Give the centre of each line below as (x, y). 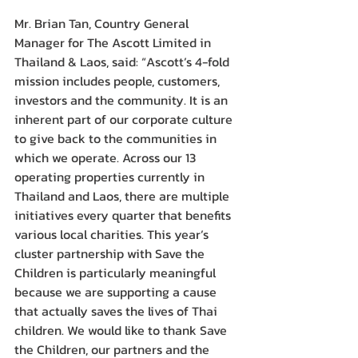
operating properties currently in (111, 177)
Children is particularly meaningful (117, 273)
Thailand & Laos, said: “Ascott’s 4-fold (123, 62)
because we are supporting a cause (117, 292)
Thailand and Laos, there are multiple (123, 196)
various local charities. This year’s (113, 235)
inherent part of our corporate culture (125, 119)
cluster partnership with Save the (111, 254)
